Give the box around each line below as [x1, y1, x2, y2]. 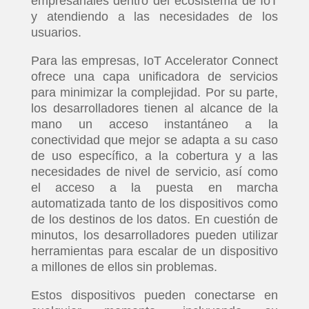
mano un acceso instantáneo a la [30, 117, 279, 131]
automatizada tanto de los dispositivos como [30, 197, 279, 210]
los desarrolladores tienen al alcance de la [30, 101, 279, 115]
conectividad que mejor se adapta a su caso [30, 133, 279, 147]
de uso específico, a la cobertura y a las [30, 149, 279, 163]
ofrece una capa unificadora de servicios [30, 70, 279, 83]
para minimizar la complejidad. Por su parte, [30, 86, 279, 99]
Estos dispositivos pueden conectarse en [30, 288, 279, 302]
